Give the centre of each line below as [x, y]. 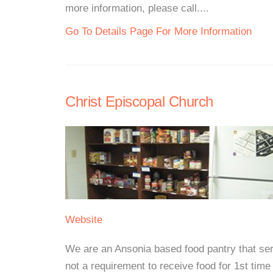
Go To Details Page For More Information [158, 31]
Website [84, 220]
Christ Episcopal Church [139, 101]
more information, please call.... [137, 8]
